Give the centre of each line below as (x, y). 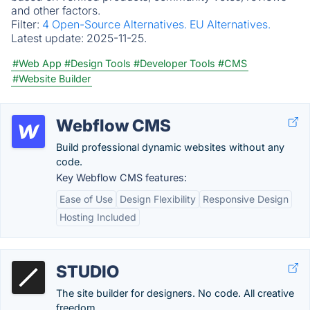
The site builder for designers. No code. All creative (175, 293)
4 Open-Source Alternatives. (116, 24)
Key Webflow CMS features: (121, 177)
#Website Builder (52, 79)
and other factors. (56, 10)
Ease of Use (86, 199)
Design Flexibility (158, 199)
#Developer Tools (174, 63)
